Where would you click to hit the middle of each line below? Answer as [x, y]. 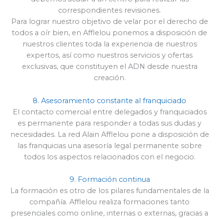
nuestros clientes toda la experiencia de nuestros [109, 44]
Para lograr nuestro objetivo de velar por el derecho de [109, 22]
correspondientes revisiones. [109, 11]
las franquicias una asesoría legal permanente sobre [109, 145]
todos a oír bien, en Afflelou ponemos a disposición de [109, 33]
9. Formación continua [109, 179]
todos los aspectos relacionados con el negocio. [109, 157]
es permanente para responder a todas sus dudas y [109, 123]
